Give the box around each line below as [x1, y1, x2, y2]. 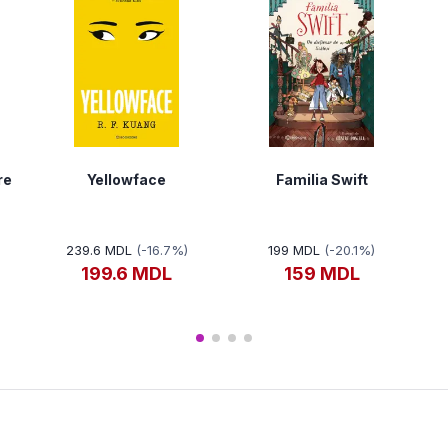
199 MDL [268, 242, 320, 259]
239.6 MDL [65, 242, 132, 259]
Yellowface [87, 171, 166, 189]
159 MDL [283, 263, 360, 285]
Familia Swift [275, 171, 368, 189]
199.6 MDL [81, 263, 172, 285]
